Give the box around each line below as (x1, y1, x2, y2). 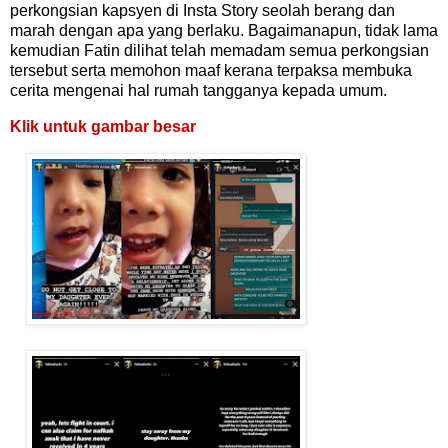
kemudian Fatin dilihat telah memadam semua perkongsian (10, 42, 429, 60)
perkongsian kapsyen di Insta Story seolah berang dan (10, 2, 395, 20)
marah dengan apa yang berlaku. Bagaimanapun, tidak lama (10, 22, 438, 40)
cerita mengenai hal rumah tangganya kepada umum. (10, 82, 387, 100)
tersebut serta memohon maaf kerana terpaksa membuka (10, 62, 412, 80)
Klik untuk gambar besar (10, 117, 196, 135)
